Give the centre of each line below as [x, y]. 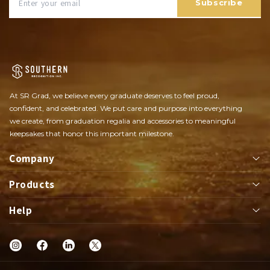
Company [32, 159]
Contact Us [60, 256]
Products [32, 185]
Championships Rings [50, 247]
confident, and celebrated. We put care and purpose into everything [126, 108]
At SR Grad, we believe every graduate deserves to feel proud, [115, 96]
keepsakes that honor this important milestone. [93, 134]
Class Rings [180, 210]
